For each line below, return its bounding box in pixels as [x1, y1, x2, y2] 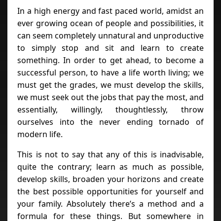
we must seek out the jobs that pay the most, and [17, 91, 204, 103]
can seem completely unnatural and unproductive [17, 30, 204, 41]
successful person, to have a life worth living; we [17, 67, 204, 78]
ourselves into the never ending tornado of [17, 116, 204, 127]
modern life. [17, 128, 63, 140]
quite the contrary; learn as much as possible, [17, 161, 204, 172]
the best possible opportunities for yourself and [17, 185, 204, 197]
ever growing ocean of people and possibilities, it [17, 17, 204, 29]
